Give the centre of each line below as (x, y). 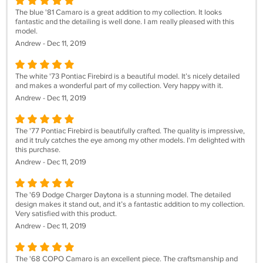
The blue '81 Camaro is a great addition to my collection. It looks (119, 12)
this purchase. (38, 150)
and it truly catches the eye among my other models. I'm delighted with (130, 140)
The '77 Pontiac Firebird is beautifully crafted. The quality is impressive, (130, 131)
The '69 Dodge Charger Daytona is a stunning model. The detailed (123, 195)
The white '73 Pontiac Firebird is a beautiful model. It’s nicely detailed (127, 76)
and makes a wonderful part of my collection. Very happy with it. (119, 86)
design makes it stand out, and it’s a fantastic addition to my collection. (130, 204)
